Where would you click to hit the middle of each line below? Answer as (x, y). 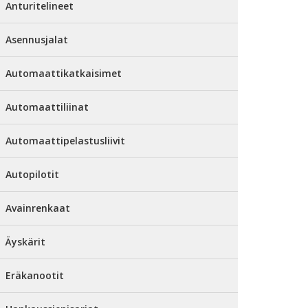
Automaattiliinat (47, 107)
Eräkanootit (35, 275)
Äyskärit (25, 242)
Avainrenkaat (38, 208)
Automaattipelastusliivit (65, 141)
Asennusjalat (37, 40)
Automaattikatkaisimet (64, 73)
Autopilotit (32, 174)
